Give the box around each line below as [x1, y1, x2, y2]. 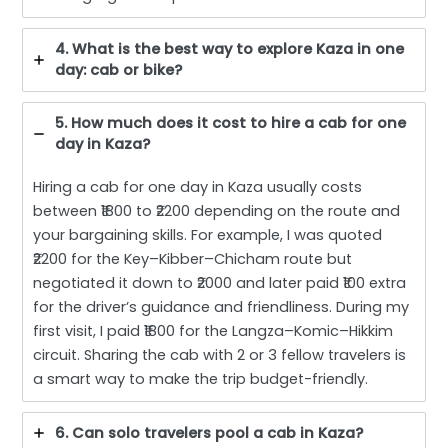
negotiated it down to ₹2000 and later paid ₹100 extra [33, 272, 407, 293]
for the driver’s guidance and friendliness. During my [33, 296, 410, 317]
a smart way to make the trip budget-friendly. [33, 368, 369, 389]
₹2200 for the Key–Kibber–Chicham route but [33, 248, 353, 269]
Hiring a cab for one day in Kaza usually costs [33, 176, 363, 197]
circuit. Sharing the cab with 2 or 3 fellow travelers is [33, 344, 407, 365]
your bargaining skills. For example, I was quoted [33, 224, 383, 245]
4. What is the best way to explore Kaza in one [55, 38, 405, 59]
